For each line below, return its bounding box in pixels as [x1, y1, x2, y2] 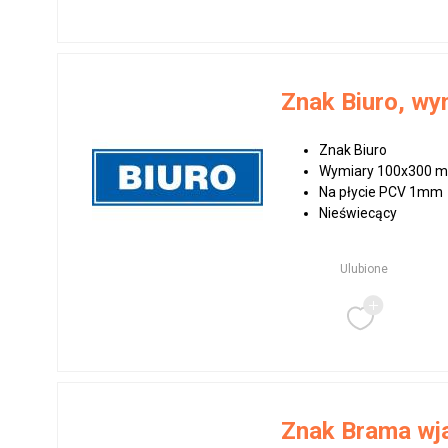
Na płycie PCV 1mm [319, 184, 444, 200]
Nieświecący [319, 205, 398, 221]
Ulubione [339, 262, 388, 276]
